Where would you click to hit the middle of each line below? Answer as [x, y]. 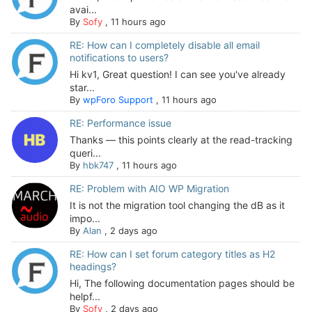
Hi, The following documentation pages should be [182, 283]
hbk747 [98, 165]
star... [82, 88]
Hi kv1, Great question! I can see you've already [177, 75]
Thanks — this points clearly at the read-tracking [181, 140]
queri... [85, 153]
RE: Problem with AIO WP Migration [149, 189]
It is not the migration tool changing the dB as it [177, 205]
